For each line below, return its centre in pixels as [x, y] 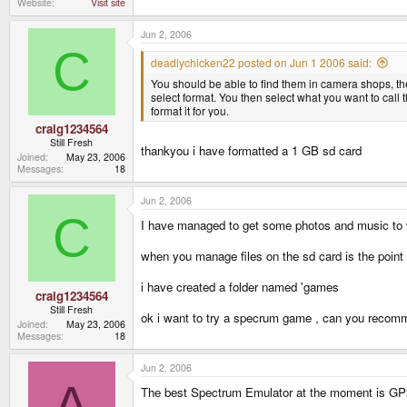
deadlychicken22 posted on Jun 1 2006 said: [261, 62]
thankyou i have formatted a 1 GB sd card [251, 151]
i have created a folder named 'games [240, 287]
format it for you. [190, 110]
